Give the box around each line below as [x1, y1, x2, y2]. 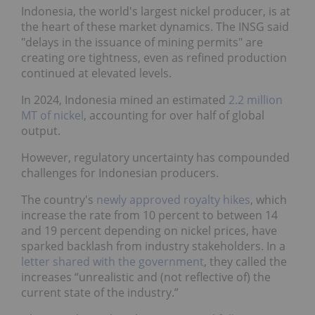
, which [250, 192, 287, 208]
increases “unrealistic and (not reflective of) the [21, 269, 271, 285]
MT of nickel [21, 108, 84, 124]
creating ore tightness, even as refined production [21, 50, 287, 66]
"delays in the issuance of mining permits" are [21, 34, 263, 51]
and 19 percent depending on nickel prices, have [21, 223, 277, 239]
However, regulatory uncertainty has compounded [21, 150, 290, 166]
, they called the [204, 254, 287, 270]
